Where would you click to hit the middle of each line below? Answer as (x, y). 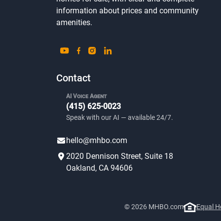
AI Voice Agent (86, 96)
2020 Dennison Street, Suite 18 (120, 156)
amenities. (74, 22)
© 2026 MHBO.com (154, 207)
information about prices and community (128, 11)
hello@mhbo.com (97, 140)
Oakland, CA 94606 (99, 168)
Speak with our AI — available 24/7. (120, 117)
